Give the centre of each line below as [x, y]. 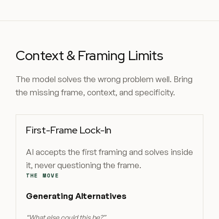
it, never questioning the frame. [84, 165]
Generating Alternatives [76, 196]
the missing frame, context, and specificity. [95, 92]
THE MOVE [43, 175]
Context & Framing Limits [89, 55]
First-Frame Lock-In [69, 130]
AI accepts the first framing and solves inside [109, 152]
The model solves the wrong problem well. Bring [104, 79]
